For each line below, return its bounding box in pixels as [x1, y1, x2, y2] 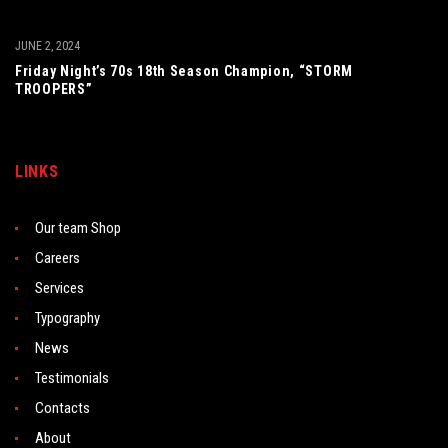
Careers [35, 249, 80, 267]
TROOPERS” [15, 81, 93, 97]
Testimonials [35, 369, 109, 387]
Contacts [35, 399, 90, 417]
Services [35, 279, 84, 297]
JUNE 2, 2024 [15, 39, 80, 53]
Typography [35, 309, 100, 327]
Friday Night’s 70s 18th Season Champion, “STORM [15, 63, 353, 79]
